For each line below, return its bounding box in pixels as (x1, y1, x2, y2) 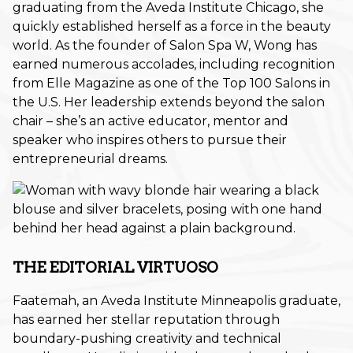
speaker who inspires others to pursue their (13, 132, 287, 147)
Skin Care (153, 171, 232, 191)
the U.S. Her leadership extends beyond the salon (13, 94, 325, 110)
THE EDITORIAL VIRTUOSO (13, 258, 218, 277)
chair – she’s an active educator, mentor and (13, 113, 288, 128)
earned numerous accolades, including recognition (13, 56, 335, 72)
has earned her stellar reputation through (13, 311, 280, 327)
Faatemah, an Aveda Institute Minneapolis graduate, (13, 292, 340, 308)
